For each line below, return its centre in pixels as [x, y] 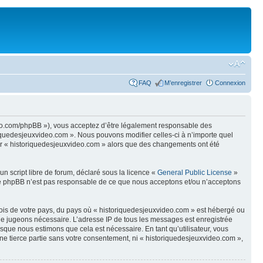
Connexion [230, 82]
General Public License [195, 172]
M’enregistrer [183, 82]
